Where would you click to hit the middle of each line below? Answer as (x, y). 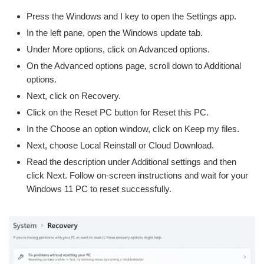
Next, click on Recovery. (74, 96)
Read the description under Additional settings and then (131, 162)
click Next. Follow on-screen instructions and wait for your (137, 176)
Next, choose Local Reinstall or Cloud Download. (120, 146)
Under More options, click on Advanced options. (118, 49)
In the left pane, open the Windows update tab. (115, 33)
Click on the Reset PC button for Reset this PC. (118, 113)
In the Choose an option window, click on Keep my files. (133, 129)
